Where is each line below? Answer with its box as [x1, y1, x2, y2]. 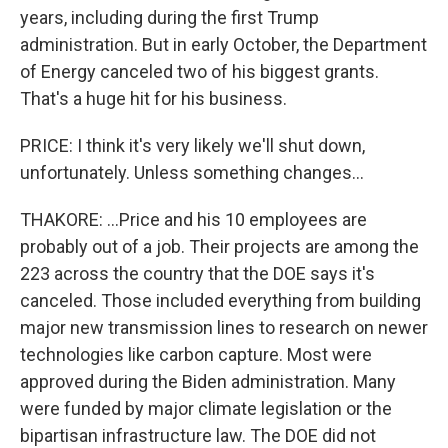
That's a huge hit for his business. [20, 88, 287, 109]
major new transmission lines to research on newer [20, 317, 428, 338]
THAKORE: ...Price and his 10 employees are [20, 209, 367, 230]
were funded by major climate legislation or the [20, 398, 392, 419]
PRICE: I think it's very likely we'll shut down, [20, 135, 365, 156]
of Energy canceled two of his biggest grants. [20, 61, 379, 82]
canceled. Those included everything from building [20, 290, 421, 311]
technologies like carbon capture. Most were [20, 344, 372, 365]
